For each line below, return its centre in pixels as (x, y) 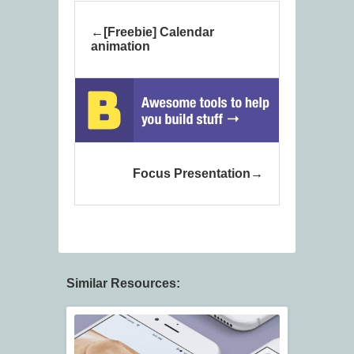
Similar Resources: (123, 284)
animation (121, 47)
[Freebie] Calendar (159, 32)
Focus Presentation (192, 174)
